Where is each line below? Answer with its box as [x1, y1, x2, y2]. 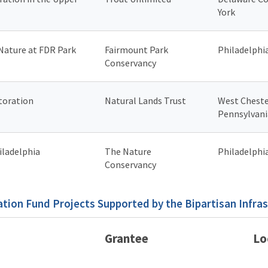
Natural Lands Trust [105, 94, 186, 106]
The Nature [105, 145, 151, 157]
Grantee [105, 230, 148, 246]
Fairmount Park [105, 43, 168, 56]
